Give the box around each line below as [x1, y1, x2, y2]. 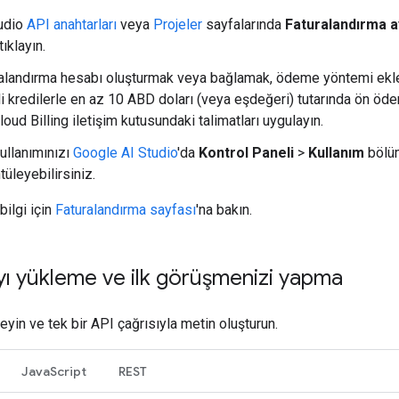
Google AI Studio [73, 143, 177, 161]
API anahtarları [27, 15, 117, 33]
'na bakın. [196, 200, 252, 218]
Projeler [153, 15, 202, 33]
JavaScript [21, 362, 86, 379]
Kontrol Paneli [199, 143, 294, 161]
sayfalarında [202, 15, 285, 33]
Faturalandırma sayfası [55, 200, 196, 218]
